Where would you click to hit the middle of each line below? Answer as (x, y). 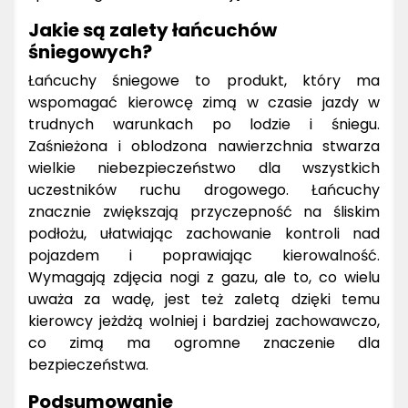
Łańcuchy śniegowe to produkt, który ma (204, 80)
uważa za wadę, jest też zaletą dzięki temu (204, 299)
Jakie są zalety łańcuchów (153, 30)
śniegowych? (90, 51)
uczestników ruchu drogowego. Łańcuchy (204, 189)
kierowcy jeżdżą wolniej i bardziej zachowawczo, (204, 321)
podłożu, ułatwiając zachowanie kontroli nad (204, 233)
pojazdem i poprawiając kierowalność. (204, 255)
